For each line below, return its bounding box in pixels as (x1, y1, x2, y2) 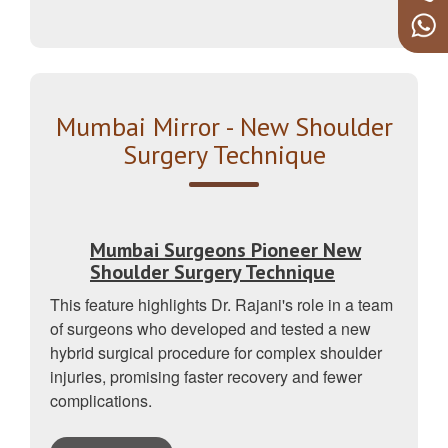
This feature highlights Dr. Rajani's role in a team (50, 292, 393, 316)
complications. (50, 388, 152, 412)
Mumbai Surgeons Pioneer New (90, 236, 361, 263)
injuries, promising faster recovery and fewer (50, 364, 362, 388)
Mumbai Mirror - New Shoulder (55, 109, 393, 143)
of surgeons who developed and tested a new (50, 316, 371, 340)
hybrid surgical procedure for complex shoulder (50, 340, 382, 364)
